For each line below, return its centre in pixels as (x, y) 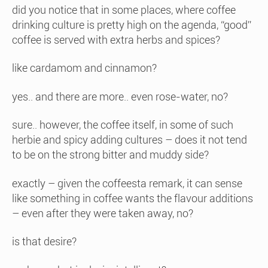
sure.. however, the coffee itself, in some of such (123, 125)
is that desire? (44, 241)
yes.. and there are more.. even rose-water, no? (120, 96)
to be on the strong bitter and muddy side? (110, 155)
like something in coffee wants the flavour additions (133, 198)
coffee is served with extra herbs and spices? (116, 39)
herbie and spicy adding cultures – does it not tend (130, 140)
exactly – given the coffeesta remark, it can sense (127, 183)
